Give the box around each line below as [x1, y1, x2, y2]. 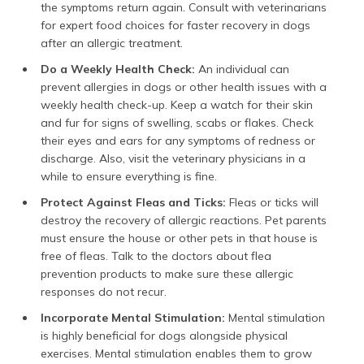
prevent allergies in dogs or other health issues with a [41, 79, 327, 94]
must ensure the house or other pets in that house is [41, 230, 318, 245]
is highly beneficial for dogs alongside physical [41, 327, 288, 343]
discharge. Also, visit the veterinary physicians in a [41, 150, 305, 166]
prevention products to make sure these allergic [41, 266, 293, 281]
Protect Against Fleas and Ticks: [41, 194, 226, 210]
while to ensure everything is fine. [41, 168, 217, 184]
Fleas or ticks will [226, 194, 318, 210]
